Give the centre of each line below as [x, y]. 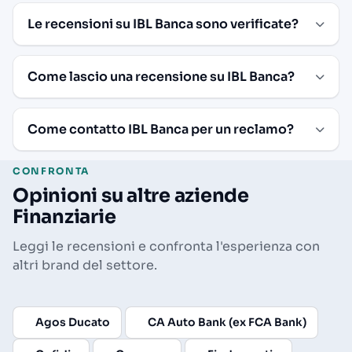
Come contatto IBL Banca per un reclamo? [161, 129]
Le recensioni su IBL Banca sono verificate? [163, 24]
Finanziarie [64, 216]
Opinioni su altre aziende [131, 195]
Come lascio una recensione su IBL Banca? [161, 76]
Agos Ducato [73, 322]
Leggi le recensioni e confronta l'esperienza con [166, 246]
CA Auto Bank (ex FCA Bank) [227, 322]
